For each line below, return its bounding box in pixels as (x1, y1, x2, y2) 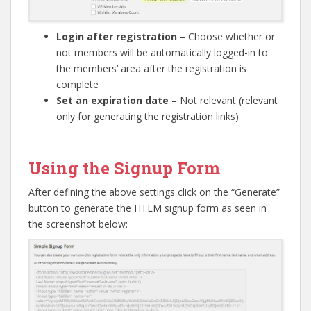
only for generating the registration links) (56, 109, 239, 123)
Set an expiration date (56, 93, 169, 107)
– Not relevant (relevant (169, 93, 278, 107)
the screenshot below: (28, 217, 128, 230)
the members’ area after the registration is (56, 61, 246, 75)
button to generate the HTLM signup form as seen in (28, 201, 267, 215)
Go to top (245, 131, 283, 142)
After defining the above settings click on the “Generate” (28, 185, 280, 199)
